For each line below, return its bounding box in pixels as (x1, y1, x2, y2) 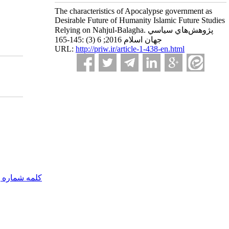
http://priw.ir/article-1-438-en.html (76, 44, 185, 53)
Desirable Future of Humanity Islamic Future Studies (55, 16, 225, 25)
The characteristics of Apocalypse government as (55, 7, 212, 15)
